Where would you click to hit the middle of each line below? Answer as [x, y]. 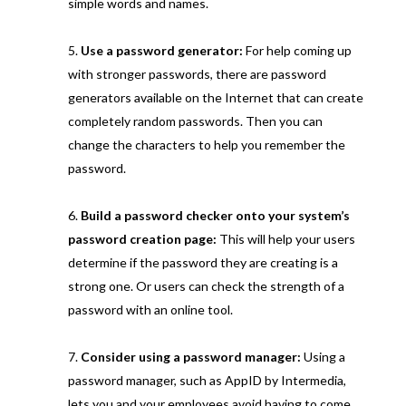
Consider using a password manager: [190, 356]
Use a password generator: [161, 50]
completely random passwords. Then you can [195, 121]
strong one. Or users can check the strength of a [206, 285]
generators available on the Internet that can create [215, 97]
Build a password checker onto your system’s [215, 215]
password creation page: [142, 238]
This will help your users [285, 238]
